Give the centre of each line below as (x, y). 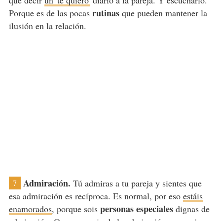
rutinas (106, 13)
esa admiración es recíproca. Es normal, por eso (96, 196)
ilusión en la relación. (47, 26)
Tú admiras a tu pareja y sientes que (136, 183)
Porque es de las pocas (50, 13)
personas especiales (136, 209)
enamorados (30, 209)
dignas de (191, 209)
